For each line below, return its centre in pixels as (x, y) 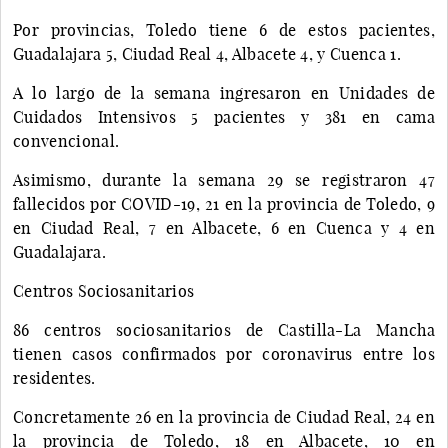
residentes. (54, 377)
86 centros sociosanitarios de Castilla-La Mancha (224, 329)
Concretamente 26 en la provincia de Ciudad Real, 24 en (224, 416)
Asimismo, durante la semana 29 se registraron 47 (224, 179)
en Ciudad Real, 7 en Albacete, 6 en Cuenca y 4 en (224, 227)
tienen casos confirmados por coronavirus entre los (224, 353)
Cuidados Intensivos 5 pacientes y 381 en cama (224, 116)
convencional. (66, 140)
